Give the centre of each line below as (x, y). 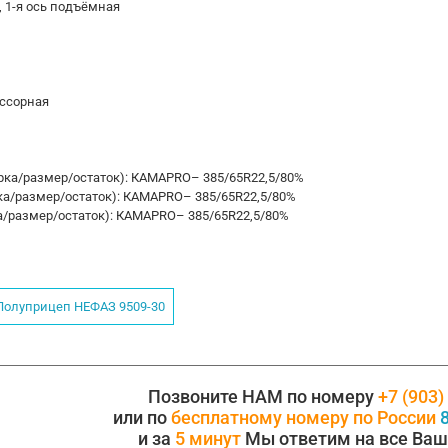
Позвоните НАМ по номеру (263, 396)
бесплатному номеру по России (305, 417)
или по (141, 417)
